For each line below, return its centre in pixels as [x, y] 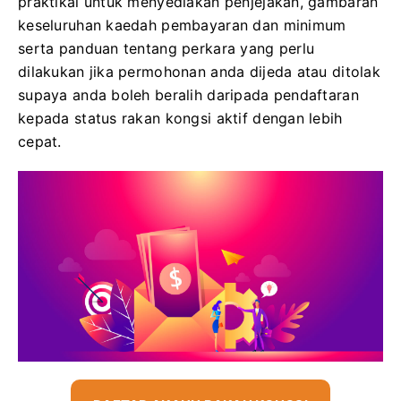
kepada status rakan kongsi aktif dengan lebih [180, 118]
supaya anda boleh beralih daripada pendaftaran [188, 95]
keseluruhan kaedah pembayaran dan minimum [182, 25]
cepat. [40, 141]
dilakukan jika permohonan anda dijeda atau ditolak [199, 72]
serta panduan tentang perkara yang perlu [166, 48]
